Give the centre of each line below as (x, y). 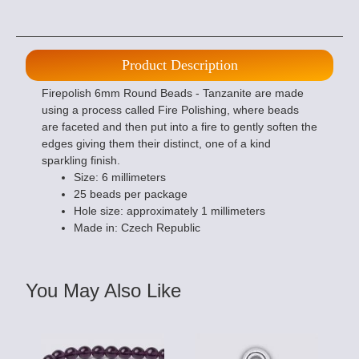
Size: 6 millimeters (120, 177)
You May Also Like (103, 291)
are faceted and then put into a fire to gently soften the (179, 127)
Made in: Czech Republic (137, 228)
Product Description (179, 65)
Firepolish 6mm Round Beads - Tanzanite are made (173, 93)
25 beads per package (131, 194)
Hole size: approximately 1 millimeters (169, 211)
